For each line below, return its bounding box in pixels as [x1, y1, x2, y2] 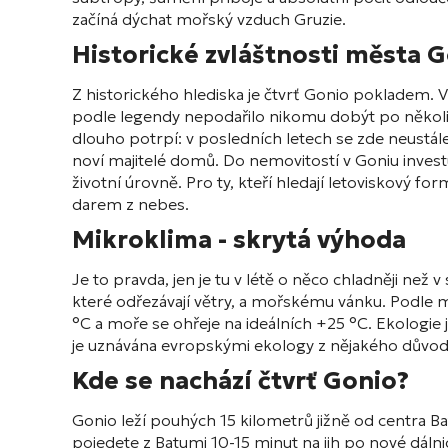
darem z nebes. [72, 194, 189, 215]
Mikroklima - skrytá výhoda [72, 225, 406, 256]
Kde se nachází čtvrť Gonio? [72, 366, 409, 397]
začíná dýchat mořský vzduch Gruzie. [72, 9, 346, 30]
